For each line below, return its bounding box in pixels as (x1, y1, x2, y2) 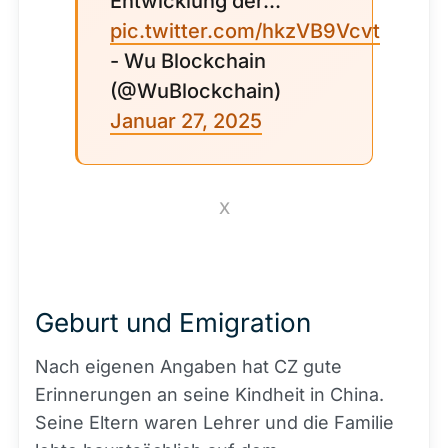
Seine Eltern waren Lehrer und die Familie (35, 412, 394, 433)
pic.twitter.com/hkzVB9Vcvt (110, 19, 380, 43)
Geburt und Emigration (35, 307, 311, 338)
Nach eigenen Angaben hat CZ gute (35, 356, 342, 377)
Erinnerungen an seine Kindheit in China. (35, 384, 384, 405)
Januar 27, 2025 (110, 109, 262, 133)
